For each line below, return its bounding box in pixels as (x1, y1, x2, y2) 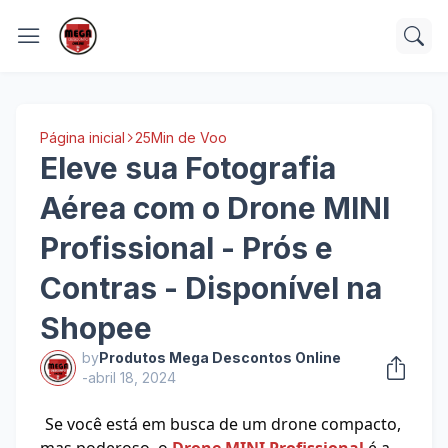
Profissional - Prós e (40, 230, 333, 266)
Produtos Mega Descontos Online (99, 349, 341, 366)
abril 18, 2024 (88, 369, 176, 386)
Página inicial (40, 129, 125, 146)
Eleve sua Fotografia (40, 150, 336, 186)
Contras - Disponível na (40, 270, 382, 306)
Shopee (40, 310, 152, 346)
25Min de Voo (135, 129, 227, 146)
